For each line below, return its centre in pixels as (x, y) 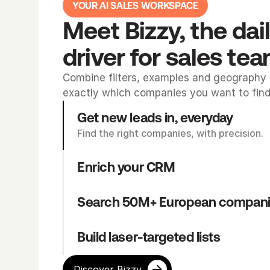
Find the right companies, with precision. (170, 133)
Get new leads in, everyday (155, 118)
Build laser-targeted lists (149, 237)
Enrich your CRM (126, 167)
